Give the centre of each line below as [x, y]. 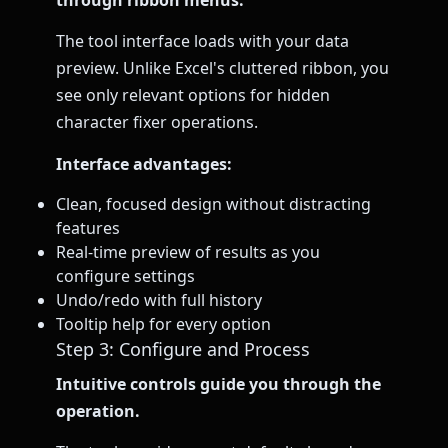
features [88, 228]
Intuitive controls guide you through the [218, 384]
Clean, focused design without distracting [213, 204]
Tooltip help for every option [163, 324]
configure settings [125, 276]
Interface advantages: [144, 163]
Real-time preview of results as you [188, 252]
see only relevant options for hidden [193, 95]
